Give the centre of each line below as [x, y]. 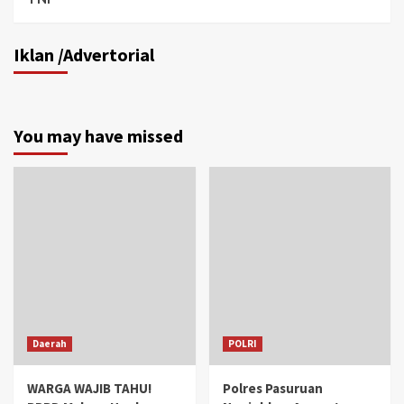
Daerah [50, 343]
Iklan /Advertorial [84, 54]
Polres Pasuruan [272, 388]
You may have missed [98, 135]
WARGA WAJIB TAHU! [89, 388]
